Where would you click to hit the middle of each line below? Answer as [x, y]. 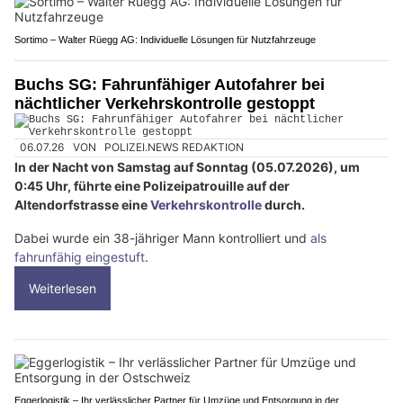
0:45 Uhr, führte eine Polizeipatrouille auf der [152, 185]
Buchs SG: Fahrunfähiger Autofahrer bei [170, 85]
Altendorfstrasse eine [82, 204]
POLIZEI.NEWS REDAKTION [175, 148]
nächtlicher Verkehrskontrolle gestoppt [165, 104]
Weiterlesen [63, 288]
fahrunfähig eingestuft [80, 256]
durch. [283, 204]
